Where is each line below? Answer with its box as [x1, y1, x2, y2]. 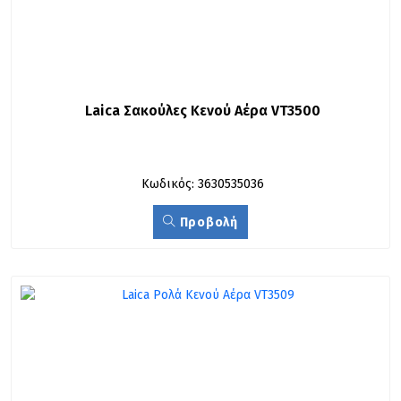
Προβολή [176, 215, 238, 230]
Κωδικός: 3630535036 [141, 176, 264, 192]
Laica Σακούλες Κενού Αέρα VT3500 [85, 102, 320, 119]
